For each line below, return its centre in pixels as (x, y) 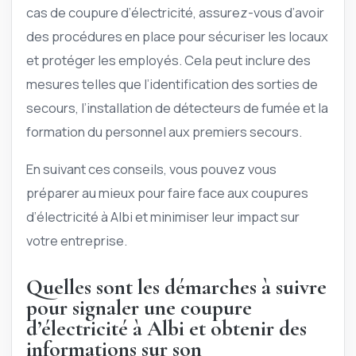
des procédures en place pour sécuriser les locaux (177, 37)
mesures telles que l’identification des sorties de (172, 84)
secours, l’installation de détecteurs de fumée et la (177, 108)
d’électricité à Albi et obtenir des (166, 328)
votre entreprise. (77, 240)
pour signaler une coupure (139, 308)
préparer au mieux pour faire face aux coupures (167, 192)
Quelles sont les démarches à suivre (176, 287)
